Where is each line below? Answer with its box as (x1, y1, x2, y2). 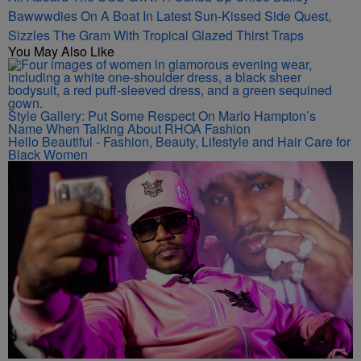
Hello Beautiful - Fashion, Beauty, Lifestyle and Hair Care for (8, 132, 351, 151)
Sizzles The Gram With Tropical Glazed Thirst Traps (8, 26, 304, 44)
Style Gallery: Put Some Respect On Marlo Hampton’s (8, 106, 316, 125)
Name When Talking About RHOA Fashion (8, 119, 251, 138)
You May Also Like (8, 42, 114, 60)
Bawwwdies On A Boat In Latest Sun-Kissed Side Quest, (8, 6, 331, 25)
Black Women (8, 145, 88, 164)
